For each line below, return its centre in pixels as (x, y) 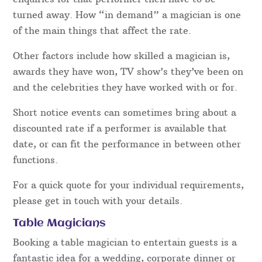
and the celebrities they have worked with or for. (125, 87)
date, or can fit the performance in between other (127, 144)
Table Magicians (60, 224)
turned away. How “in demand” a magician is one (127, 15)
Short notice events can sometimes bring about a (125, 113)
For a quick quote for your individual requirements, (129, 185)
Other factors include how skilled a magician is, (122, 56)
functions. (36, 160)
